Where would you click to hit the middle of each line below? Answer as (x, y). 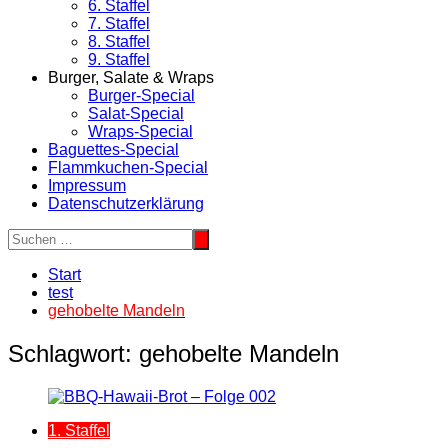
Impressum (87, 185)
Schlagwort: (73, 353)
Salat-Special (136, 113)
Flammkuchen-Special (128, 167)
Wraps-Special (140, 131)
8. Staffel (119, 41)
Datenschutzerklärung (126, 203)
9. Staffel (119, 59)
